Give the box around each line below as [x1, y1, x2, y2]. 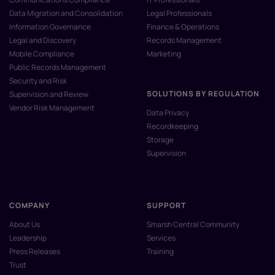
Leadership [9, 233, 47, 244]
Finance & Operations [147, 21, 219, 33]
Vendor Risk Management [9, 103, 95, 114]
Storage [147, 134, 174, 145]
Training [147, 246, 174, 257]
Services [147, 233, 176, 244]
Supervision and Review [9, 89, 88, 100]
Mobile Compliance [9, 48, 74, 60]
